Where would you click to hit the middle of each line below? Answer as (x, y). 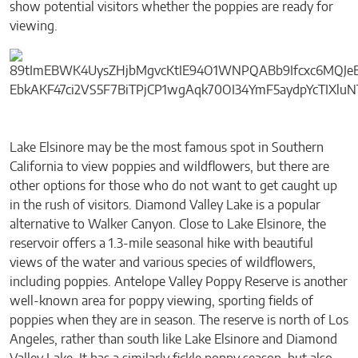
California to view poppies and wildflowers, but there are (169, 167)
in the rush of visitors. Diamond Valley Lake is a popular (165, 205)
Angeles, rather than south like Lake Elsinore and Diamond (173, 339)
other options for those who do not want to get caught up (173, 186)
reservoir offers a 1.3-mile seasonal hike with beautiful (161, 243)
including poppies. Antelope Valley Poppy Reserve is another (179, 282)
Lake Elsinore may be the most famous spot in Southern (167, 147)
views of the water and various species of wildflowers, (163, 263)
